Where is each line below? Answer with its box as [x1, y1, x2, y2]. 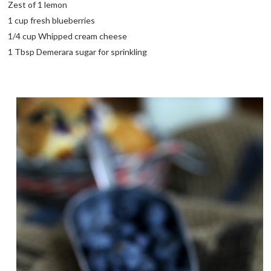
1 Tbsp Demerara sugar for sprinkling [8, 46, 148, 57]
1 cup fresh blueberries [8, 15, 96, 25]
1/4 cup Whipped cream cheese [8, 30, 128, 41]
